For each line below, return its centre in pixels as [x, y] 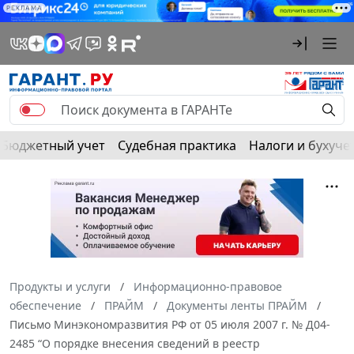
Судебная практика [177, 146]
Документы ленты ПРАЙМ [237, 306]
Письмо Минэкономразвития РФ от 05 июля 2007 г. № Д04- [170, 325]
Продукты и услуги [60, 287]
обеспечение [45, 306]
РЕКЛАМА [24, 8]
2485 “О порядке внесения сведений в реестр [135, 344]
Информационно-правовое [208, 287]
